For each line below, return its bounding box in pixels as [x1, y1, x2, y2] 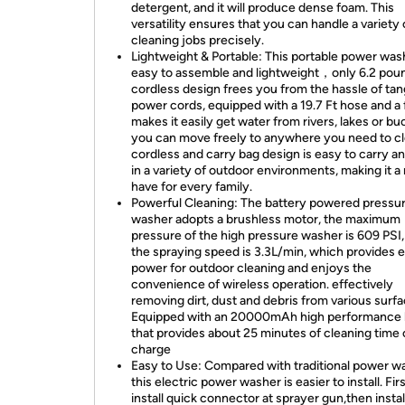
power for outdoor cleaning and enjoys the [131, 260, 372, 276]
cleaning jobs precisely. [131, 33, 264, 48]
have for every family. [131, 179, 252, 194]
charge [131, 342, 171, 357]
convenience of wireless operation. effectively [131, 277, 393, 292]
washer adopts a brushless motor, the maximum [131, 212, 400, 227]
